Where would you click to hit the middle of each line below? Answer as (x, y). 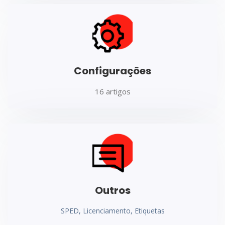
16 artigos (113, 91)
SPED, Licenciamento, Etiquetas (113, 210)
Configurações (113, 71)
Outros (113, 190)
